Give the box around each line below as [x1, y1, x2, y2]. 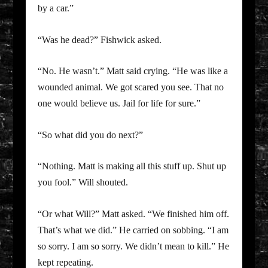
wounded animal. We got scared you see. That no [37, 82, 224, 93]
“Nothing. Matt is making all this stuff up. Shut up [37, 161, 226, 172]
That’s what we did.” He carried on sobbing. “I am [37, 225, 229, 236]
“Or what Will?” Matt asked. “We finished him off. [37, 209, 229, 220]
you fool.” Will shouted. [37, 177, 128, 188]
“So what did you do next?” [37, 129, 143, 140]
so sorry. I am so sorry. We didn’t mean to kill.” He [37, 241, 229, 252]
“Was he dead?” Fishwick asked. [37, 34, 162, 45]
